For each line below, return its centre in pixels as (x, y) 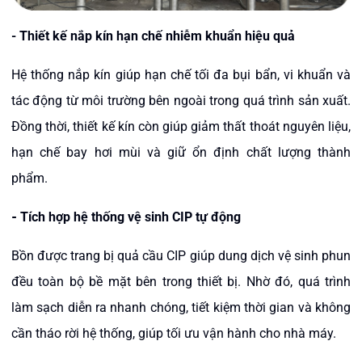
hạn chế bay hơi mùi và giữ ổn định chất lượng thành (181, 152)
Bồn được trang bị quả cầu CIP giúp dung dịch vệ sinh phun (181, 256)
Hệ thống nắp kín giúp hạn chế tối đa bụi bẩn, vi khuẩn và (181, 75)
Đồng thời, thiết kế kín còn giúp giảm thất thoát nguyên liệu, (181, 126)
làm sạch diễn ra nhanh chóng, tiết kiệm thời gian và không (181, 307)
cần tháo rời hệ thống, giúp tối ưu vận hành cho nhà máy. (174, 333)
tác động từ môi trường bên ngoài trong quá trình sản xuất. (181, 101)
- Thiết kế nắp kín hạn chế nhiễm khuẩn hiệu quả (153, 36)
